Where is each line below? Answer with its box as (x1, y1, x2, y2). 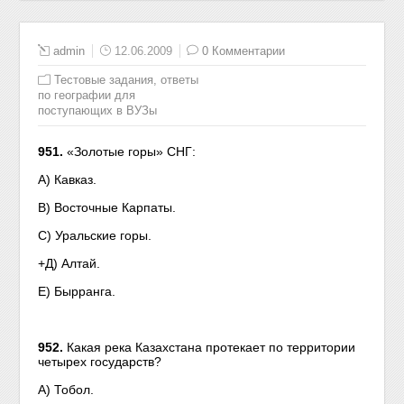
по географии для (38, 88, 136, 102)
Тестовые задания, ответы (54, 73, 199, 87)
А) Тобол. (38, 382, 95, 397)
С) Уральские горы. (38, 228, 152, 243)
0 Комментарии (202, 44, 286, 58)
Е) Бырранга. (38, 284, 116, 298)
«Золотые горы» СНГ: (67, 144, 197, 159)
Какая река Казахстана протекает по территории (67, 340, 356, 354)
